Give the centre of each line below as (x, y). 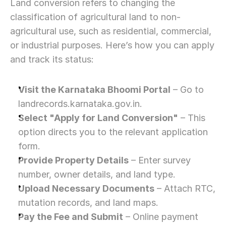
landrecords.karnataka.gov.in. (80, 104)
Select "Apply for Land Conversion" (98, 118)
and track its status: (52, 59)
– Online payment (161, 217)
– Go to (187, 90)
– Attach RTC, (185, 188)
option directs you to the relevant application (113, 132)
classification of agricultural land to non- (95, 17)
